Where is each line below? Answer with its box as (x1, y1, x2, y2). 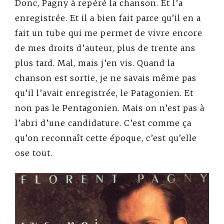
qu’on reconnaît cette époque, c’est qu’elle (15, 133, 197, 143)
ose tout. (15, 148, 52, 158)
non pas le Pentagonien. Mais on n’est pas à (15, 103, 204, 113)
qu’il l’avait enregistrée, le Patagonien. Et (15, 88, 193, 98)
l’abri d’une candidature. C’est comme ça (15, 118, 191, 128)
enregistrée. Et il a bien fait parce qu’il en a (15, 13, 201, 23)
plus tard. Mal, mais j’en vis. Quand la (15, 58, 175, 68)
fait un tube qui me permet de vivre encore (15, 28, 202, 38)
